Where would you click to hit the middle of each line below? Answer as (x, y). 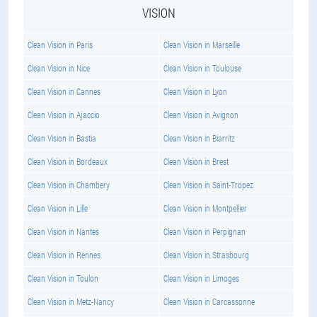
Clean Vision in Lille (58, 208)
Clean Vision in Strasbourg (206, 255)
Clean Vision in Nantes (63, 231)
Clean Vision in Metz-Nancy (71, 301)
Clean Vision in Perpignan (204, 231)
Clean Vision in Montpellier (205, 208)
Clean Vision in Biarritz (199, 138)
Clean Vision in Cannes (64, 91)
